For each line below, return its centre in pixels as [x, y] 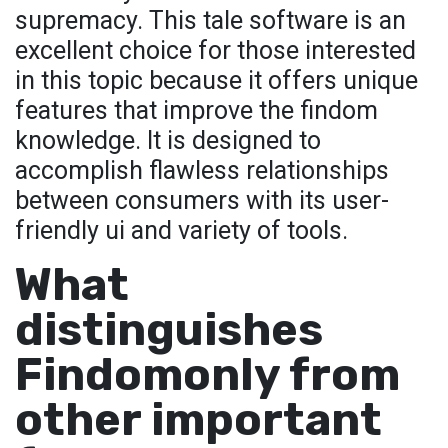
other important [198, 419]
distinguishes [169, 329]
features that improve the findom [196, 110]
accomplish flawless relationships [202, 170]
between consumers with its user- [202, 200]
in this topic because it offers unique [216, 80]
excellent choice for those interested [215, 50]
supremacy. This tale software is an [210, 20]
